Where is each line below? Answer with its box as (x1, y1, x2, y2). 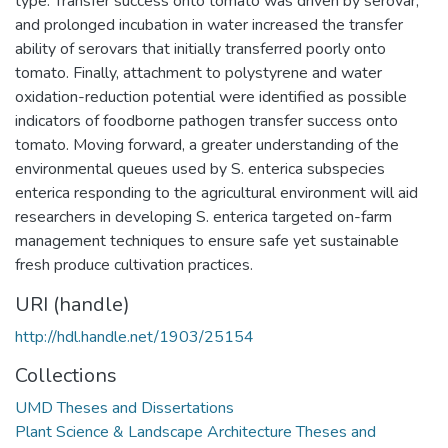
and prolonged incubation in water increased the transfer (15, 13, 403, 36)
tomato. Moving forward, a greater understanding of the (15, 133, 399, 156)
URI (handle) (15, 290, 130, 318)
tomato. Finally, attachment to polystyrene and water (15, 61, 382, 84)
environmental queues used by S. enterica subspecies (15, 157, 385, 180)
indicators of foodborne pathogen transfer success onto (15, 109, 398, 132)
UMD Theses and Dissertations (15, 396, 234, 419)
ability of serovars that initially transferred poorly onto (15, 37, 386, 60)
